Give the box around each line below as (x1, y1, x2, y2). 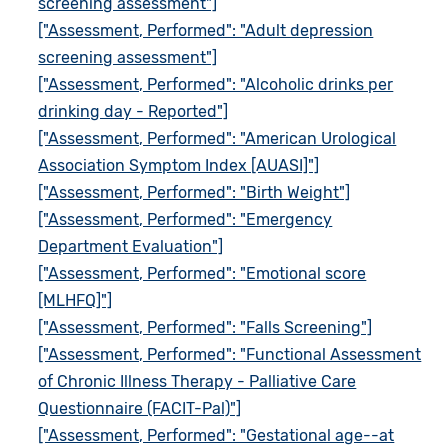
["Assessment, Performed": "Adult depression (38, 20, 374, 40)
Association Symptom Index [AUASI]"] (38, 155, 320, 175)
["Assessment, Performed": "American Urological (38, 128, 397, 148)
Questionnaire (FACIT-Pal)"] (38, 398, 242, 418)
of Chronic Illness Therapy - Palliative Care (38, 371, 357, 391)
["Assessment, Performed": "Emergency (38, 209, 333, 229)
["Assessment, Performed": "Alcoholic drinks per (38, 74, 394, 94)
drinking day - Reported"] (38, 101, 229, 121)
